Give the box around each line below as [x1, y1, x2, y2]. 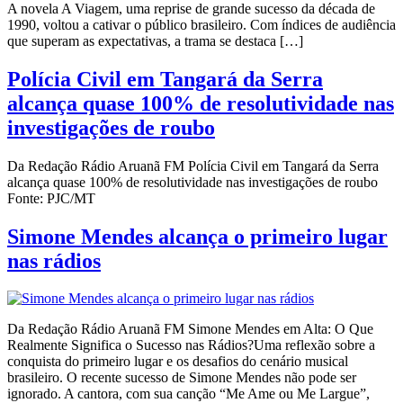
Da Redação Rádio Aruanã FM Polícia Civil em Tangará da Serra [7, 157, 379, 174]
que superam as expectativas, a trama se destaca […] [7, 32, 303, 49]
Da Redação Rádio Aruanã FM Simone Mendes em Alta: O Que [7, 321, 373, 337]
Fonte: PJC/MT [7, 190, 95, 206]
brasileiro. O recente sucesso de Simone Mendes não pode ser [7, 370, 356, 386]
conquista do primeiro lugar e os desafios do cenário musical [7, 354, 348, 370]
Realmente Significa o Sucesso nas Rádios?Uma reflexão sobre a [7, 337, 375, 354]
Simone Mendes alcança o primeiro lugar [7, 224, 388, 248]
